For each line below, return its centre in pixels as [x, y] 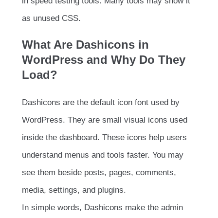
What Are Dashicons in [85, 45]
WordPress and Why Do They [104, 60]
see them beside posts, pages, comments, [99, 173]
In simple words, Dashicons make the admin [102, 208]
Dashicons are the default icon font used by [101, 103]
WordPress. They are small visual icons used [105, 120]
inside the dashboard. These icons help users [104, 138]
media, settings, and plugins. [74, 190]
